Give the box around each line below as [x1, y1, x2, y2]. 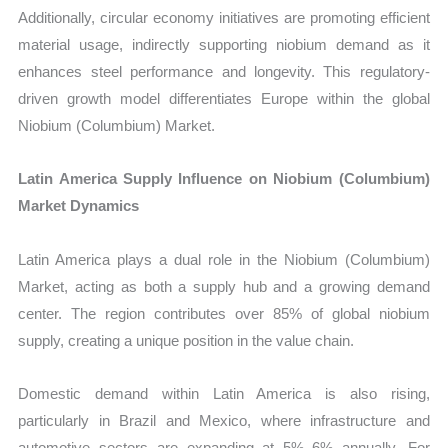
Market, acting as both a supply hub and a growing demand [18, 277, 430, 295]
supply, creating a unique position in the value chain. [18, 331, 355, 349]
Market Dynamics [18, 197, 140, 215]
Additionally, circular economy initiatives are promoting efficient [18, 9, 430, 27]
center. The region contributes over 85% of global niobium [18, 304, 430, 322]
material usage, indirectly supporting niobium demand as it [18, 36, 430, 54]
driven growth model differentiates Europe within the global [18, 90, 430, 108]
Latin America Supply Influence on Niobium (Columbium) [18, 170, 430, 188]
